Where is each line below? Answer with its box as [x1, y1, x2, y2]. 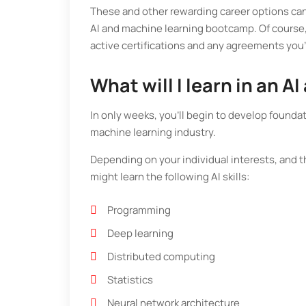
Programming [107, 203, 171, 218]
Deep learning [107, 226, 173, 241]
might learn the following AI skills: [90, 169, 249, 184]
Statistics [107, 273, 153, 288]
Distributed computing [107, 249, 215, 264]
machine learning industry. [90, 125, 216, 140]
